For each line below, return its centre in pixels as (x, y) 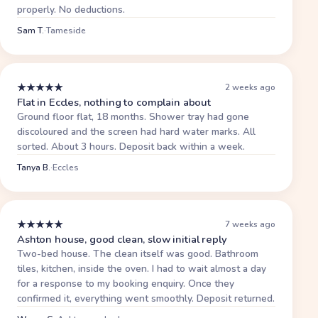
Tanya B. (34, 167)
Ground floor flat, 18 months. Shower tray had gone (133, 116)
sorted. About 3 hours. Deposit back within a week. (131, 146)
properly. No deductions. (71, 9)
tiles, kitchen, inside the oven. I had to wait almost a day (142, 268)
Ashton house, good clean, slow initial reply (122, 239)
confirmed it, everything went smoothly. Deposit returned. (146, 298)
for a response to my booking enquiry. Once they (126, 283)
